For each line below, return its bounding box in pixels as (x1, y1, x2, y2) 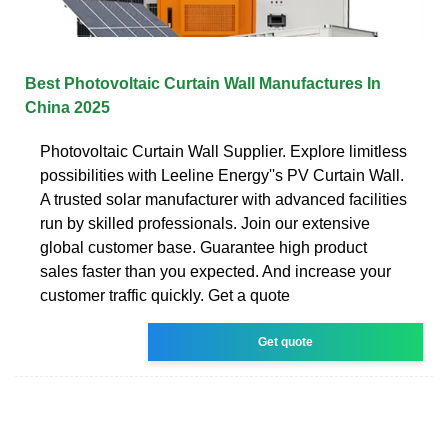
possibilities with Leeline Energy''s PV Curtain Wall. (40, 166, 404, 184)
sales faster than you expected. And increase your (40, 262, 391, 280)
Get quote (258, 334, 314, 349)
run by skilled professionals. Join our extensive (40, 214, 370, 232)
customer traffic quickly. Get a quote (40, 286, 290, 304)
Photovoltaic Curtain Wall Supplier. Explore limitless (40, 142, 407, 160)
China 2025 (25, 98, 110, 116)
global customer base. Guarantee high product (40, 238, 367, 256)
